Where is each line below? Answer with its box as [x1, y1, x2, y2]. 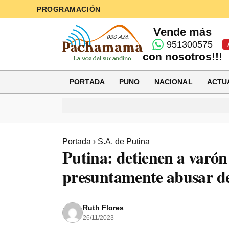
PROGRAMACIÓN [37, 5, 101, 13]
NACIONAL [154, 77, 193, 86]
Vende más [153, 26, 212, 38]
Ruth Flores [83, 204, 124, 212]
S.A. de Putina [98, 137, 150, 146]
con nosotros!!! [143, 51, 223, 62]
